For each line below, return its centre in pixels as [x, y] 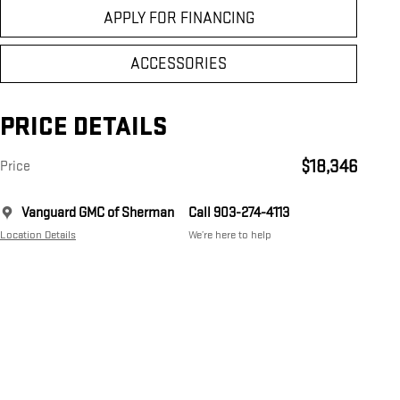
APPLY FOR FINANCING [179, 19]
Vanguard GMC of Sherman [98, 213]
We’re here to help [230, 235]
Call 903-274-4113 [239, 213]
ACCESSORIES [179, 64]
